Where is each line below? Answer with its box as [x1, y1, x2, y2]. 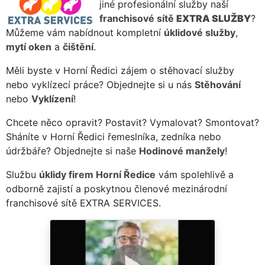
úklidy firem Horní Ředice [39, 168, 156, 180]
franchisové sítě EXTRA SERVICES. [6, 196, 161, 209]
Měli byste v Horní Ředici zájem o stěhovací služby [6, 64, 234, 76]
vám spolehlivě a [156, 168, 234, 180]
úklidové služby [164, 26, 235, 38]
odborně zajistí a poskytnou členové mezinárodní [6, 182, 227, 195]
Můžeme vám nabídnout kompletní [6, 26, 164, 38]
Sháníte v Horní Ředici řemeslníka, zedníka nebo [6, 130, 221, 143]
